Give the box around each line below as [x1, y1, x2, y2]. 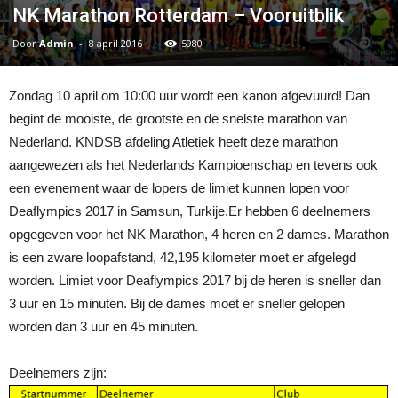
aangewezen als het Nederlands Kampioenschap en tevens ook [9, 157, 378, 172]
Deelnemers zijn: [9, 365, 107, 380]
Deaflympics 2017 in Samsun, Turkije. [9, 203, 228, 219]
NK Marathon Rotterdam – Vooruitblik [12, 4, 344, 27]
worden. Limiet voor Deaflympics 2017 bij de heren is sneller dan [9, 273, 381, 288]
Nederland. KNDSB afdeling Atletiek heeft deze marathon [9, 134, 338, 149]
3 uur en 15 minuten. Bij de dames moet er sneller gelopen [9, 296, 345, 311]
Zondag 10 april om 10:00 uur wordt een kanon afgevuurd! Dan [9, 88, 370, 103]
